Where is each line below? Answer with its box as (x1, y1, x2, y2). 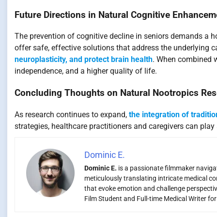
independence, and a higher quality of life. (15, 66, 157, 76)
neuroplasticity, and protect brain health (15, 55, 153, 64)
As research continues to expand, (15, 109, 129, 119)
